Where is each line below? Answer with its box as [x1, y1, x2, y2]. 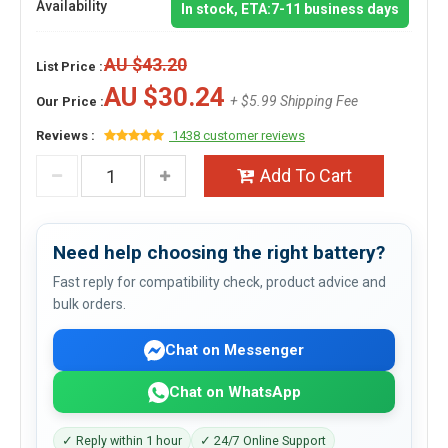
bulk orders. [53, 296, 126, 312]
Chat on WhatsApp [168, 382, 301, 401]
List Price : [36, 59, 103, 74]
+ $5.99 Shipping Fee [230, 93, 358, 109]
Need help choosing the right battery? [53, 241, 385, 264]
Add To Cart [259, 165, 352, 186]
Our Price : [36, 94, 104, 109]
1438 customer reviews [169, 128, 305, 143]
